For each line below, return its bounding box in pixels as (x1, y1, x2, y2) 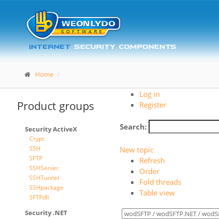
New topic (120, 145, 153, 154)
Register (139, 100, 166, 109)
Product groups (17, 98, 94, 113)
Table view (139, 188, 175, 197)
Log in (139, 89, 160, 99)
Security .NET (25, 208, 67, 217)
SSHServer (29, 164, 59, 172)
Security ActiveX (25, 125, 77, 133)
